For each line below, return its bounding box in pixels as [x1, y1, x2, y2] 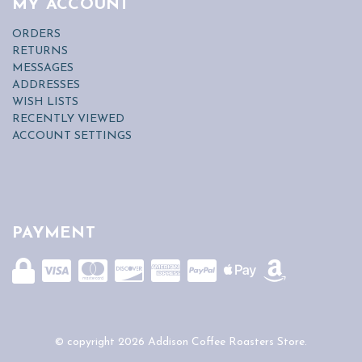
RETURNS [12, 44, 68, 57]
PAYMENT [12, 225, 95, 242]
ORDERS [12, 27, 61, 40]
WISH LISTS [12, 95, 78, 108]
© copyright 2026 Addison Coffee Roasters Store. [55, 335, 307, 348]
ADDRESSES [12, 78, 80, 91]
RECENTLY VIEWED [12, 112, 124, 125]
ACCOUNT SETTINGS [12, 129, 132, 142]
